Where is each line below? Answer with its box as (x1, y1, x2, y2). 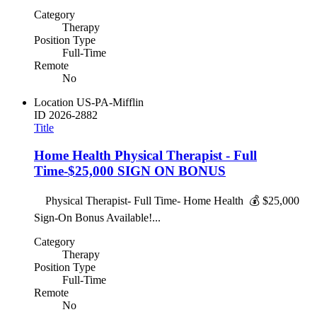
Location (34, 96, 74, 109)
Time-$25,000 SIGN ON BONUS (34, 163, 226, 178)
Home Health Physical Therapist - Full (34, 147, 257, 163)
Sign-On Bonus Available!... (34, 211, 161, 224)
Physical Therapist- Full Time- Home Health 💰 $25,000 (34, 194, 299, 207)
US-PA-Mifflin (76, 96, 144, 109)
